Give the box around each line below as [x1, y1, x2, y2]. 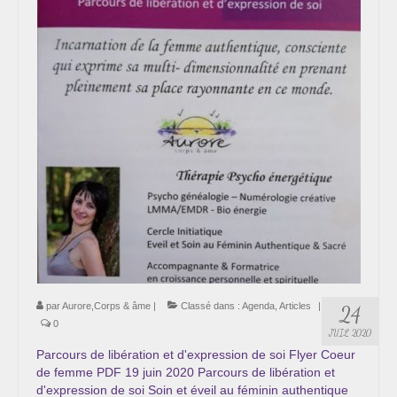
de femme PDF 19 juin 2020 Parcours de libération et [36, 364, 335, 379]
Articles [279, 300, 311, 311]
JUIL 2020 [329, 327, 371, 339]
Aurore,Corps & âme [62, 300, 151, 311]
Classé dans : [178, 300, 242, 311]
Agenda [242, 300, 275, 311]
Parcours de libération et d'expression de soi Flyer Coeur [36, 346, 355, 362]
